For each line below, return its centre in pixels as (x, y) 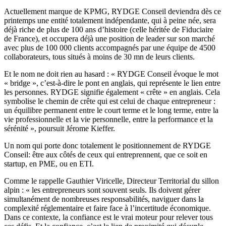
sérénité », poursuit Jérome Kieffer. (60, 129)
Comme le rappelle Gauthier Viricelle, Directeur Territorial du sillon (111, 181)
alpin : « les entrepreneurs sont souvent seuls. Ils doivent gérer (102, 190)
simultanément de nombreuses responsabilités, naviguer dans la (104, 199)
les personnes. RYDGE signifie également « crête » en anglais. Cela (112, 92)
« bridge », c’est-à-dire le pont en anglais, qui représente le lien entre (112, 83)
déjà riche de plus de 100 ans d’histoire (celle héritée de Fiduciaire (109, 30)
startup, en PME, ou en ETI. (49, 164)
